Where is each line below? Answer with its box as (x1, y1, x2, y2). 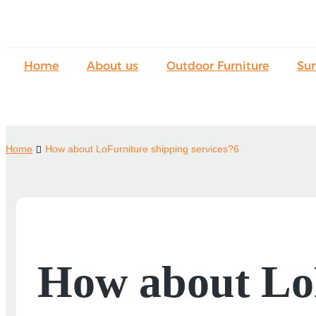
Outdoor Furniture (166, 59, 269, 73)
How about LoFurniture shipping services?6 (45, 143, 239, 154)
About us (87, 59, 138, 73)
